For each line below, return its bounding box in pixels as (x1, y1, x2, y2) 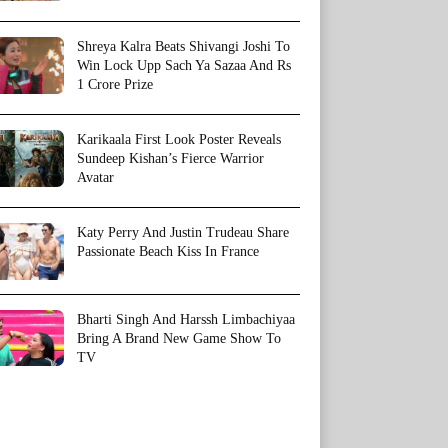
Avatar (77, 170, 114, 186)
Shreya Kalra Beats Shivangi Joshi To (77, 39, 290, 55)
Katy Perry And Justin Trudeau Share (77, 225, 289, 241)
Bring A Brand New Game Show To (77, 330, 281, 346)
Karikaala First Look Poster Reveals (77, 132, 281, 148)
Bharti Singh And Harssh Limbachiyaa (77, 311, 295, 327)
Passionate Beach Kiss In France (77, 244, 259, 260)
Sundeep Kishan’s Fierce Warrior (77, 151, 264, 167)
